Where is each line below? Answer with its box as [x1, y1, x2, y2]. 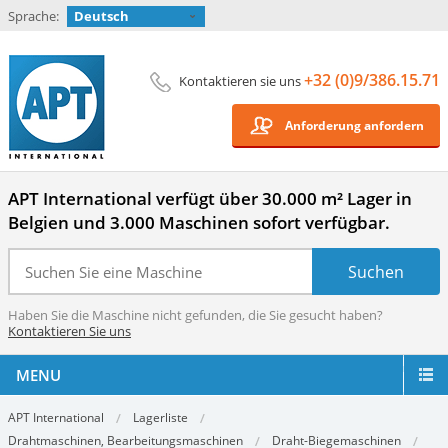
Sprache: [8, 7, 59, 25]
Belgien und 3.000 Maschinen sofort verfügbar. [8, 211, 390, 234]
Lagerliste [133, 409, 188, 426]
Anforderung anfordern [285, 117, 424, 134]
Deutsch [74, 7, 129, 25]
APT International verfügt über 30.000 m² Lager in [8, 187, 412, 210]
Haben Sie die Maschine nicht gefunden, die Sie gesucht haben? [8, 306, 383, 324]
